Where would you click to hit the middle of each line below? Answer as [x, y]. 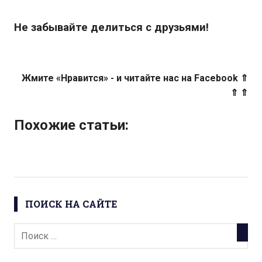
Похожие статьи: [71, 125]
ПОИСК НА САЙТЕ [71, 204]
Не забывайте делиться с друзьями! [111, 27]
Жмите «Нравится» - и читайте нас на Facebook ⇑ [135, 78]
